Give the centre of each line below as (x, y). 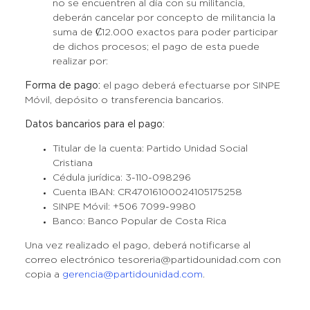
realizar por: (80, 62)
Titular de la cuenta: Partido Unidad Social (150, 149)
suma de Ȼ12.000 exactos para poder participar (165, 33)
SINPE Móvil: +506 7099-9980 (124, 207)
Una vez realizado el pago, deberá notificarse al (137, 246)
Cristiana (72, 163)
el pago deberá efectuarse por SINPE (191, 86)
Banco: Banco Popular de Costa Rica (139, 221)
